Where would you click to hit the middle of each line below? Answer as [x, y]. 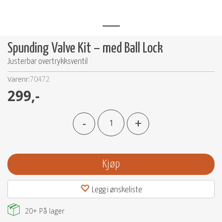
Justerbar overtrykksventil [48, 62]
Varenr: [19, 79]
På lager [51, 211]
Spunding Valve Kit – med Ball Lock [85, 49]
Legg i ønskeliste [117, 190]
